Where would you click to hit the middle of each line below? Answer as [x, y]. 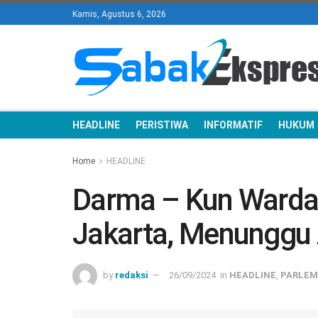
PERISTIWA [162, 125]
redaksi [132, 275]
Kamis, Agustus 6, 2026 [119, 14]
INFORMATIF [233, 125]
